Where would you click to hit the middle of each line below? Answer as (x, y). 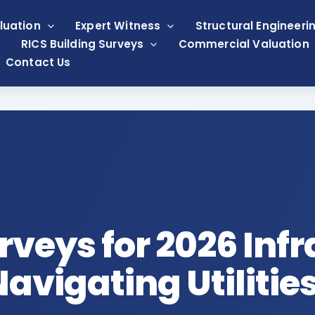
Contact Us (38, 62)
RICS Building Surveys (83, 44)
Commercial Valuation (244, 44)
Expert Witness (118, 25)
